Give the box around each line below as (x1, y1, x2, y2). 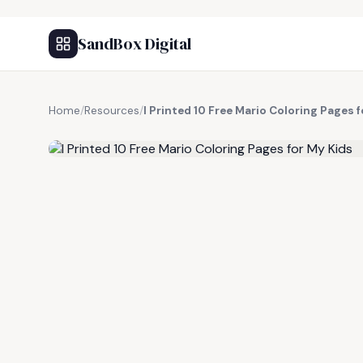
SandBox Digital (78, 32, 191, 55)
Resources (84, 104, 139, 117)
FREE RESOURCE (87, 122, 171, 135)
